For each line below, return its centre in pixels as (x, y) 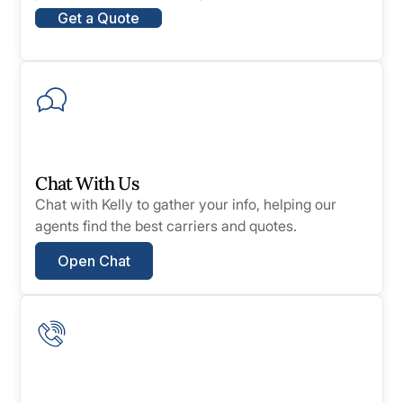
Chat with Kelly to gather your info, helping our (186, 204)
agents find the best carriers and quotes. (166, 225)
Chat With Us (87, 183)
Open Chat (94, 260)
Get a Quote (99, 18)
